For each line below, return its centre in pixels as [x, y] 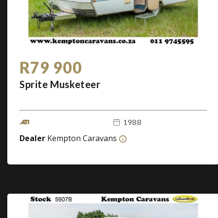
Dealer [33, 138]
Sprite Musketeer [60, 84]
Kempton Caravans [82, 138]
